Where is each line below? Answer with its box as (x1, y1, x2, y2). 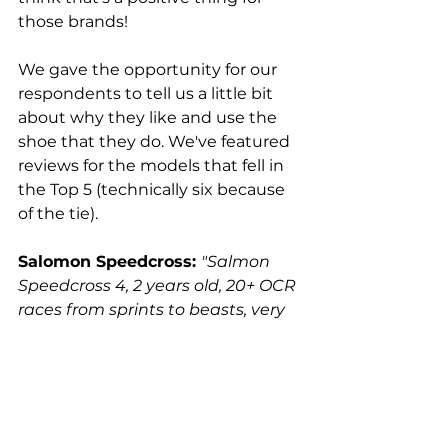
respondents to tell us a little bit (18, 84, 277, 104)
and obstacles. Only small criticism (18, 372, 301, 392)
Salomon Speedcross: (18, 252, 196, 272)
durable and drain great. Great (18, 324, 272, 344)
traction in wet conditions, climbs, (18, 348, 293, 368)
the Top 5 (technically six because (18, 180, 289, 200)
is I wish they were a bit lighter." (18, 396, 271, 416)
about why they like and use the (18, 108, 281, 128)
